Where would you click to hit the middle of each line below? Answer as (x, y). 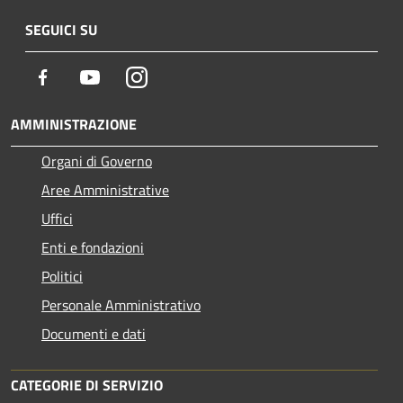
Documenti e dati (94, 333)
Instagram (178, 76)
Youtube (125, 76)
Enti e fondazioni (93, 247)
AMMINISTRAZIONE (74, 124)
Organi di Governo (97, 161)
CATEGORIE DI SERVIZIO (87, 385)
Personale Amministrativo (121, 304)
